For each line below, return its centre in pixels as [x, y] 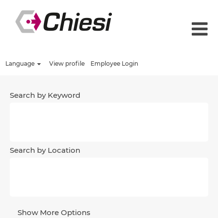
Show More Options [54, 212]
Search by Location [45, 150]
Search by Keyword [45, 95]
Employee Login [114, 64]
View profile [67, 64]
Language [21, 64]
